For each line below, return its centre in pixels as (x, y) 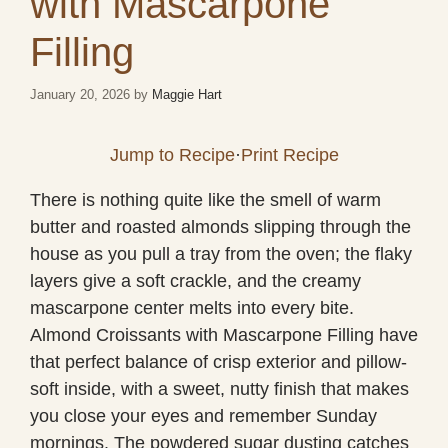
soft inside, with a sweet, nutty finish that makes (219, 388)
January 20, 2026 (80, 94)
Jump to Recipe (172, 154)
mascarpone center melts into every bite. (192, 307)
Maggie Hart (187, 94)
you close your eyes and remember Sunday (203, 415)
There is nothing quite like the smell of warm (205, 199)
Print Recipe (289, 154)
